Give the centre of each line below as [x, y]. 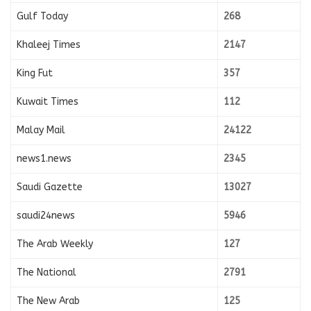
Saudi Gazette [50, 187]
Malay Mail [41, 131]
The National [47, 273]
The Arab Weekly [55, 244]
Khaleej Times [49, 45]
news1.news [44, 159]
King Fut [35, 74]
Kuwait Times [48, 102]
